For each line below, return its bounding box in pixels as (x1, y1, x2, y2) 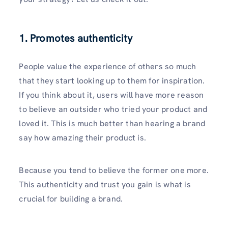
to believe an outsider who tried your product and (19, 104, 208, 115)
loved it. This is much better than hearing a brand (19, 118, 206, 129)
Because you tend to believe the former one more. (19, 164, 209, 176)
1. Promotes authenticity (19, 32, 133, 45)
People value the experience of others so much (19, 61, 196, 72)
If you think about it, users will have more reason (19, 90, 204, 101)
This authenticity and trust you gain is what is (19, 179, 191, 190)
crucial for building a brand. (19, 193, 123, 204)
